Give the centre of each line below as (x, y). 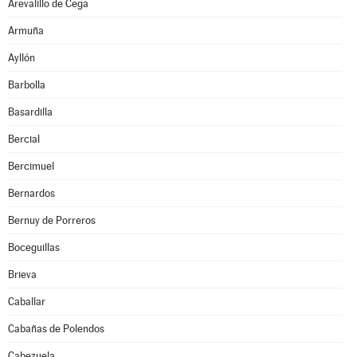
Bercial (24, 139)
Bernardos (31, 193)
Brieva (22, 275)
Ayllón (22, 58)
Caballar (27, 302)
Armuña (26, 31)
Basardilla (30, 112)
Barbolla (27, 85)
